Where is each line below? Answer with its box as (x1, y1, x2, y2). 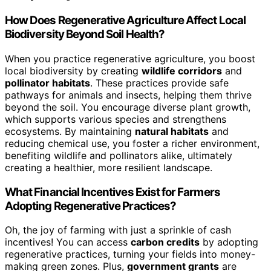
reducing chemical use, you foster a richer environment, (5, 137, 260, 149)
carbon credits (131, 236, 200, 249)
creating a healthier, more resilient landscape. (5, 161, 212, 174)
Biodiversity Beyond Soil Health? (5, 27, 165, 42)
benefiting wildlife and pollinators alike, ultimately (5, 149, 232, 162)
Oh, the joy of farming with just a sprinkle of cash (5, 224, 231, 237)
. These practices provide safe (90, 76, 229, 89)
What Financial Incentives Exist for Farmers (5, 184, 220, 199)
